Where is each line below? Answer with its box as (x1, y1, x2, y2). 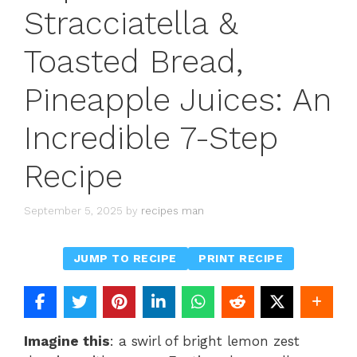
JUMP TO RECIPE (73, 252, 177, 265)
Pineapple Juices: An (24, 81, 331, 119)
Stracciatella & (24, 5, 237, 42)
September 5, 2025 (24, 204, 123, 217)
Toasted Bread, (24, 43, 243, 80)
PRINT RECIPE (198, 252, 284, 265)
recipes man (141, 204, 204, 217)
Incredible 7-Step (24, 120, 278, 157)
